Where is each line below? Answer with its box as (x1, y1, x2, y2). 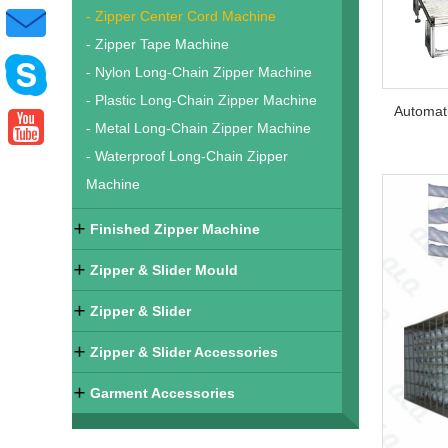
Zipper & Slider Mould (90, 262, 238, 278)
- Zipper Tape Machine (86, 36, 229, 52)
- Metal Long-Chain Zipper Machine (86, 120, 311, 136)
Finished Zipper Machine (90, 221, 260, 237)
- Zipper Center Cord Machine (86, 8, 276, 24)
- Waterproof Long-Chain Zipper (86, 148, 288, 164)
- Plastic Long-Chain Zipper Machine (86, 92, 317, 108)
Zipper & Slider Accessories (90, 344, 278, 360)
